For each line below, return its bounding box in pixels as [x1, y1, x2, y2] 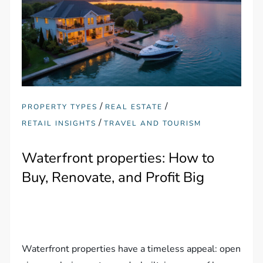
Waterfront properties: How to [22, 148, 215, 167]
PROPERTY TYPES [22, 102, 98, 112]
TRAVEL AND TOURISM [104, 118, 202, 128]
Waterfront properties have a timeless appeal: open [22, 242, 241, 255]
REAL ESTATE [105, 102, 163, 112]
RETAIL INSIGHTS [22, 118, 97, 128]
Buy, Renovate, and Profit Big [22, 167, 205, 187]
